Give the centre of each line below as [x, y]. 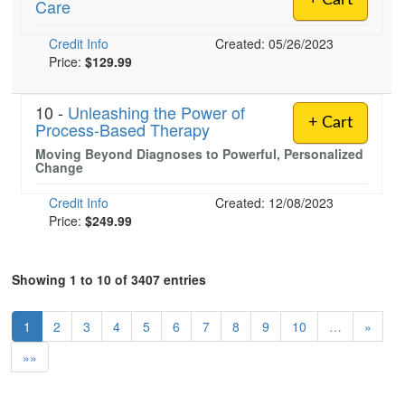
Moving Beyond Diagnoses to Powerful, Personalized [199, 154]
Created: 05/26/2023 [274, 43]
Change [59, 167]
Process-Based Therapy [122, 129]
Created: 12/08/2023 [274, 202]
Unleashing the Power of [156, 112]
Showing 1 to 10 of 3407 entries [109, 279]
